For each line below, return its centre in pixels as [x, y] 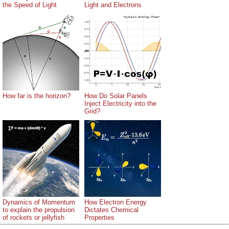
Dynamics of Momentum [39, 202]
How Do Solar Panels [116, 96]
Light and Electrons [113, 5]
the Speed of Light [30, 5]
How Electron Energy [116, 202]
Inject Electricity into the [120, 104]
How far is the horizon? [37, 96]
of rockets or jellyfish [33, 218]
